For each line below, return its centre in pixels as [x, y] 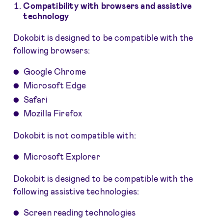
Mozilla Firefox [53, 113]
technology [46, 15]
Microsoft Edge [55, 85]
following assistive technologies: [76, 191]
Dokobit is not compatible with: [74, 135]
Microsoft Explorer [62, 156]
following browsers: [51, 50]
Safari [35, 99]
